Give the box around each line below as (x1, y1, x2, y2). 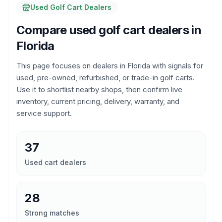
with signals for (150, 61, 203, 70)
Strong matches (25, 209, 79, 217)
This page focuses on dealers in (16, 61, 127, 70)
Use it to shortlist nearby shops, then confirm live (16, 85, 182, 94)
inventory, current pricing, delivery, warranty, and (16, 97, 179, 106)
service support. (16, 109, 72, 118)
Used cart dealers (25, 158, 86, 166)
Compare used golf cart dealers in (16, 23, 202, 37)
